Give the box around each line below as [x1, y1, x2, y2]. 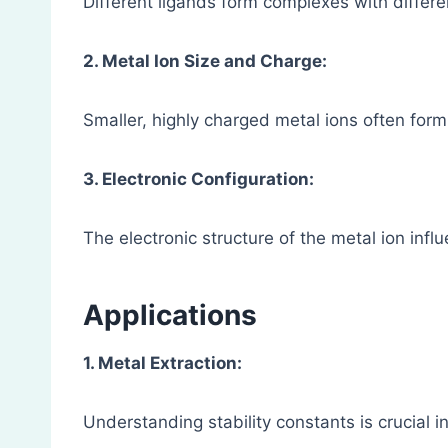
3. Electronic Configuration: [83, 169, 314, 190]
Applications [83, 298, 257, 333]
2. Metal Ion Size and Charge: [83, 51, 327, 72]
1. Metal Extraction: [83, 353, 242, 374]
